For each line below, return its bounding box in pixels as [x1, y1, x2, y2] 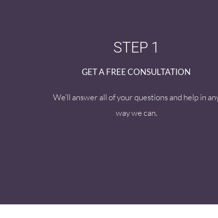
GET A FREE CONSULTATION [82, 67, 191, 77]
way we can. [115, 108, 157, 118]
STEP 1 [113, 39, 160, 56]
